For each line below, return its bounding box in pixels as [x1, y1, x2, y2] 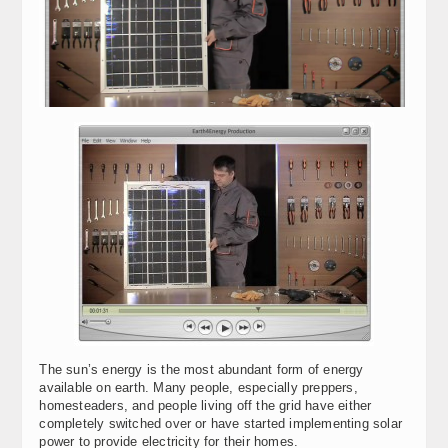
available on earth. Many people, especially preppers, [39, 379, 358, 395]
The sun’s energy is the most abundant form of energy [39, 361, 364, 377]
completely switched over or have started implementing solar [39, 415, 402, 431]
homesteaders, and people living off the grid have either [39, 397, 372, 413]
